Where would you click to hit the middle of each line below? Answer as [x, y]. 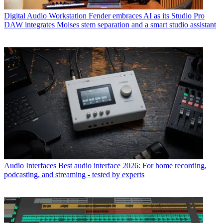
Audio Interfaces [30, 166]
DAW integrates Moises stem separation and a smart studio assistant [110, 25]
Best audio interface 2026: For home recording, [132, 166]
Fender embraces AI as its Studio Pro [147, 16]
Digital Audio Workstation [45, 16]
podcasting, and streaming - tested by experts [74, 175]
